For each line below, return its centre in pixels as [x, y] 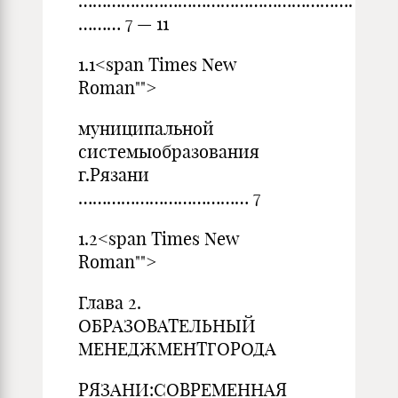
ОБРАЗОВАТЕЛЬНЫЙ [167, 326]
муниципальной [146, 128]
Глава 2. [110, 302]
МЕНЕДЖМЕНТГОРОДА [177, 349]
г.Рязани [114, 175]
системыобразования [169, 151]
